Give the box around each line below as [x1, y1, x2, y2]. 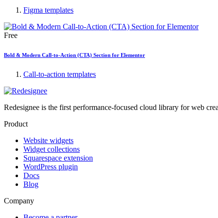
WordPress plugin [23, 162, 78, 171]
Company [4, 196, 34, 205]
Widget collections [23, 145, 80, 153]
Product [4, 119, 28, 128]
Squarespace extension [23, 153, 93, 162]
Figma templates [23, 5, 73, 14]
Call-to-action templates [23, 70, 96, 78]
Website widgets [23, 136, 73, 145]
